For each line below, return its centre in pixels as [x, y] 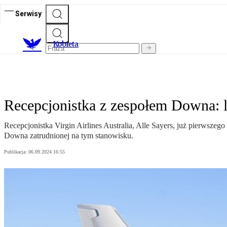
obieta [68, 44]
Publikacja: [16, 152]
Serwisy [28, 13]
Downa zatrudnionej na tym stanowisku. [69, 136]
